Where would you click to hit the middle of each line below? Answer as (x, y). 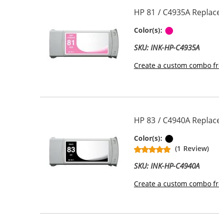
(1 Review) (192, 148)
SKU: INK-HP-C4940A (167, 166)
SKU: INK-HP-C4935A (167, 47)
